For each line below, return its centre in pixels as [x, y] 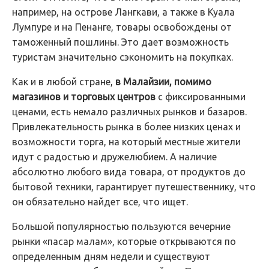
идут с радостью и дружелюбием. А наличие [114, 157]
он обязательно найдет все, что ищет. [100, 202]
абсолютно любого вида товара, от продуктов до [129, 172]
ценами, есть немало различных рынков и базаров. [129, 112]
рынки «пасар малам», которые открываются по [124, 241]
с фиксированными [201, 97]
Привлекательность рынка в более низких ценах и [126, 127]
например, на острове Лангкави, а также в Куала [123, 12]
